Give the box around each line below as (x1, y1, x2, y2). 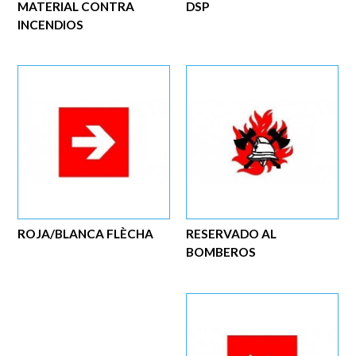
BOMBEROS (186, 245, 257, 260)
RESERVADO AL (186, 226, 277, 242)
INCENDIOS (17, 17, 84, 32)
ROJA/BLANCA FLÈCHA (17, 226, 154, 242)
